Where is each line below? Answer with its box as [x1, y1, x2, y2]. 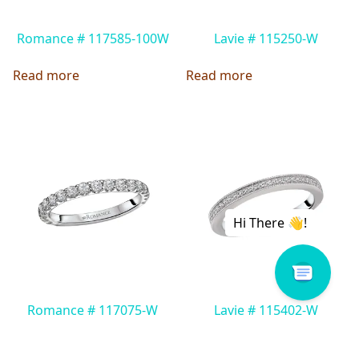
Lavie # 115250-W [214, 30, 319, 48]
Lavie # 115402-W [214, 301, 319, 319]
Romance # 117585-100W [16, 30, 169, 48]
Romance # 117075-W [27, 301, 159, 319]
